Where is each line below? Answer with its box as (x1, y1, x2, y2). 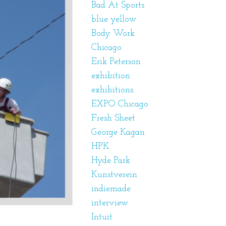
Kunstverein (91, 170, 137, 180)
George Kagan (91, 128, 145, 137)
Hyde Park (91, 156, 130, 165)
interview (91, 198, 128, 208)
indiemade (91, 184, 131, 194)
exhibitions (91, 85, 133, 95)
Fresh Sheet (91, 114, 135, 123)
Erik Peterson (91, 57, 141, 67)
